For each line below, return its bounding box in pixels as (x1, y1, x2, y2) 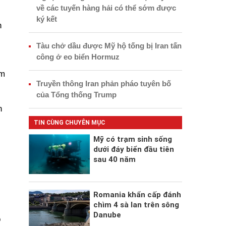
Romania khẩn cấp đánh (93, 190, 181, 200)
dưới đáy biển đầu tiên (93, 144, 174, 154)
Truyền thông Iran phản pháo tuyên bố (36, 79, 171, 88)
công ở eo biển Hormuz (36, 52, 120, 61)
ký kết (36, 14, 57, 23)
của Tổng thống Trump (36, 90, 117, 99)
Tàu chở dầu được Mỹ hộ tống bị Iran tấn (36, 41, 182, 50)
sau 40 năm (93, 154, 136, 164)
